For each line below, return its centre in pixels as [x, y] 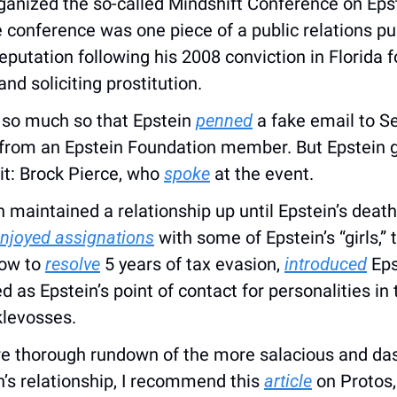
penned [224, 120]
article [288, 381]
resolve [73, 264]
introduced [326, 264]
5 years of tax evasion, [192, 264]
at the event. [262, 173]
